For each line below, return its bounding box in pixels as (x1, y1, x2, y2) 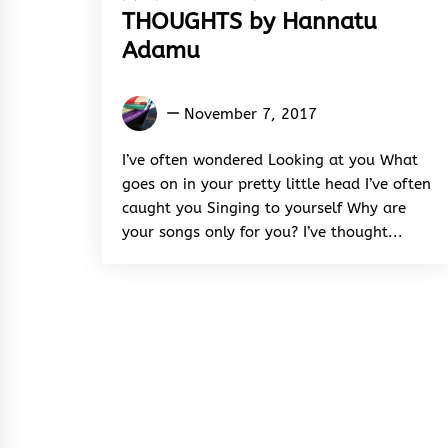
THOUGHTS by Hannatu (122, 7, 377, 35)
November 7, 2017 (184, 104, 317, 123)
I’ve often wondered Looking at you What (122, 150, 418, 169)
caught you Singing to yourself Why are (122, 198, 406, 217)
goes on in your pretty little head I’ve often (122, 174, 431, 193)
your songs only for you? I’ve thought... (122, 222, 403, 241)
